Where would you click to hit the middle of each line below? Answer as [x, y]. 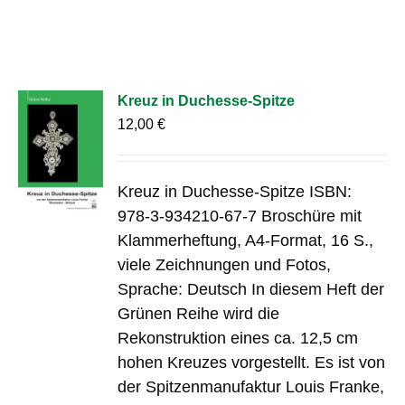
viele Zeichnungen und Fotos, [225, 264]
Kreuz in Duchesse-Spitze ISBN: [235, 191]
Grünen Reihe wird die [199, 313]
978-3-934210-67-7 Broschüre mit [240, 216]
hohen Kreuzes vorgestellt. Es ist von [252, 362]
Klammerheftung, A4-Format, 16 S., [246, 240]
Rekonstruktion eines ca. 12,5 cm [238, 338]
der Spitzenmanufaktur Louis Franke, [251, 386]
